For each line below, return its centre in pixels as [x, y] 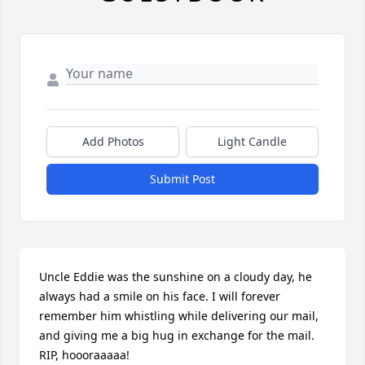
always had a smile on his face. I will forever [160, 297]
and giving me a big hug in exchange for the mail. [177, 336]
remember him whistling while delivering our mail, [179, 316]
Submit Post [182, 179]
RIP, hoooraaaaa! [84, 355]
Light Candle [252, 142]
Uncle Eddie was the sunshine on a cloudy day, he [176, 277]
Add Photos [113, 142]
